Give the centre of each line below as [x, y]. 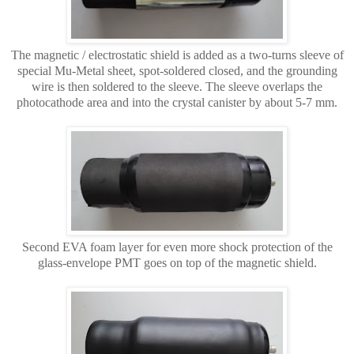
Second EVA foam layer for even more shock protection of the [177, 247]
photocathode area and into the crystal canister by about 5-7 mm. [177, 102]
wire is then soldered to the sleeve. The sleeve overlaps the [177, 86]
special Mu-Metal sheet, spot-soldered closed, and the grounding [177, 70]
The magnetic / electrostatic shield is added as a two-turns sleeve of [177, 55]
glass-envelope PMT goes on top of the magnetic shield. [177, 262]
